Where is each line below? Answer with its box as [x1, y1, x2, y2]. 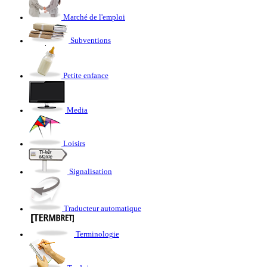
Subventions [70, 36, 111, 45]
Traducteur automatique [64, 204, 141, 213]
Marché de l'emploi [63, 13, 125, 22]
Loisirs [63, 139, 85, 148]
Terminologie [76, 230, 119, 239]
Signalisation [69, 167, 112, 176]
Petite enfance [63, 72, 108, 80]
